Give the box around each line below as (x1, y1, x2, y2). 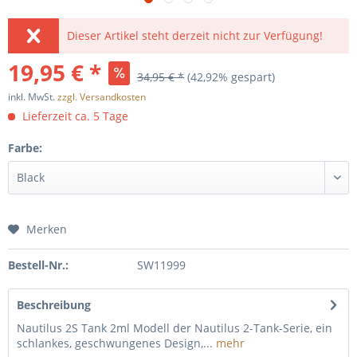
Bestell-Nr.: (8, 257, 69, 273)
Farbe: (8, 140, 42, 155)
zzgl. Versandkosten (57, 90, 146, 104)
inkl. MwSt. (8, 90, 57, 104)
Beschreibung (17, 297, 91, 312)
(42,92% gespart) (187, 69, 275, 84)
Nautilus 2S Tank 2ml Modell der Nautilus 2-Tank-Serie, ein (17, 320, 332, 335)
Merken (26, 222, 67, 237)
